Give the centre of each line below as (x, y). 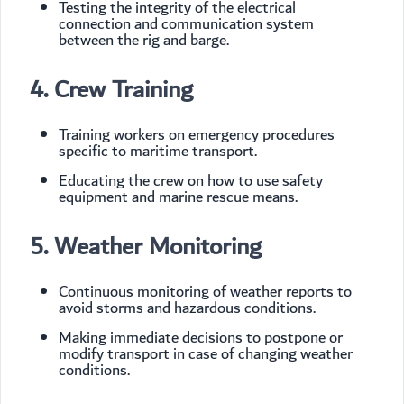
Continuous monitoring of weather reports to (205, 292)
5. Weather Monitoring (146, 247)
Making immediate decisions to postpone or (201, 338)
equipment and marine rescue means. (178, 197)
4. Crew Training (111, 90)
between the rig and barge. (144, 41)
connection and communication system (186, 24)
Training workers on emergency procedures (197, 135)
